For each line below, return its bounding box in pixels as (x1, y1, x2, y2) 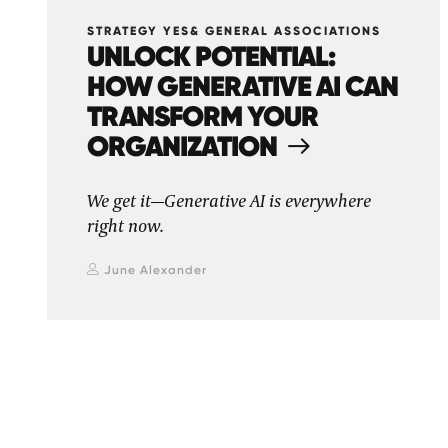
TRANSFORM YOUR (87, 98, 318, 134)
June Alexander (104, 263, 207, 277)
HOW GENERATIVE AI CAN (87, 68, 398, 104)
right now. (87, 217, 164, 237)
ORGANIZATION (87, 128, 277, 164)
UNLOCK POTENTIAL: (87, 38, 335, 74)
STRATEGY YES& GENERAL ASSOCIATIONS (87, 24, 381, 38)
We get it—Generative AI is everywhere (87, 192, 371, 212)
